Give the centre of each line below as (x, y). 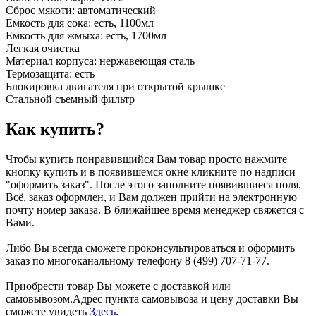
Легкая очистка (43, 48)
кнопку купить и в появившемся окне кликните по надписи (151, 171)
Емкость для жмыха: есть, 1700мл (86, 35)
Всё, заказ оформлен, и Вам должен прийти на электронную (151, 197)
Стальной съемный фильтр (70, 99)
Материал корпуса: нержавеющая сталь (100, 61)
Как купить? (55, 129)
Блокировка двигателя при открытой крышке (115, 86)
